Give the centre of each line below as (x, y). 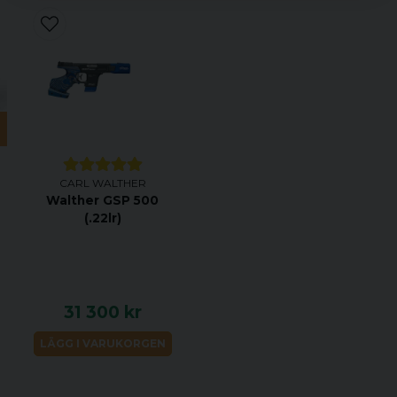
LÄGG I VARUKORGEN (102, 343)
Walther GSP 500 (103, 201)
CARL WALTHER (102, 183)
